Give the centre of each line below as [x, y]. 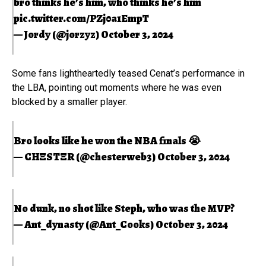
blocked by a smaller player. [69, 102]
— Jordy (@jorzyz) [57, 34]
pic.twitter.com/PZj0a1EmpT [81, 18]
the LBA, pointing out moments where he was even [117, 87]
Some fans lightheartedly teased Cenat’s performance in [128, 73]
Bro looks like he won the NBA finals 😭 [107, 140]
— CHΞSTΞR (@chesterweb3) [85, 156]
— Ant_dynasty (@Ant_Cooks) [85, 224]
